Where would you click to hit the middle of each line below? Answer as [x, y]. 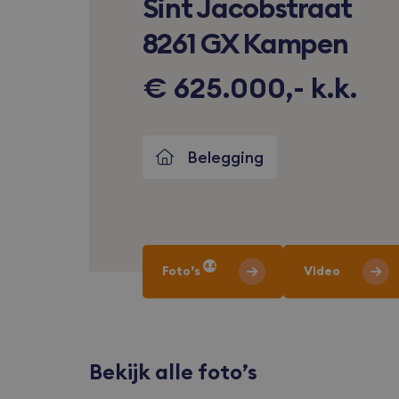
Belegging [225, 157]
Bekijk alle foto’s [173, 372]
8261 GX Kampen [245, 44]
